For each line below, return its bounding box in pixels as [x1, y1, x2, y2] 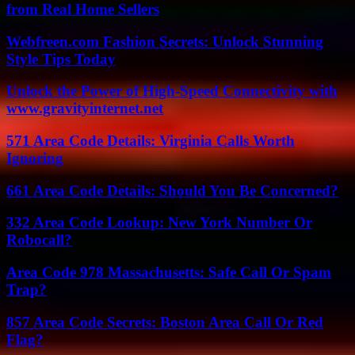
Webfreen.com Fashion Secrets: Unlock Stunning [6, 32, 323, 50]
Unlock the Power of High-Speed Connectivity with [6, 82, 338, 100]
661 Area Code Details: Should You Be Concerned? [6, 181, 338, 199]
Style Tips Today [6, 50, 116, 67]
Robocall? [6, 231, 72, 249]
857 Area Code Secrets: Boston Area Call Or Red [6, 313, 323, 330]
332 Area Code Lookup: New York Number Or [6, 214, 312, 231]
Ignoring [6, 149, 63, 166]
